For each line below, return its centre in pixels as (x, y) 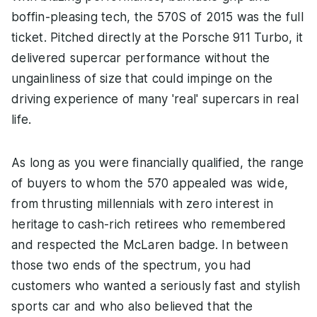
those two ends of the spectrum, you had (131, 266)
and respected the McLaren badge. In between (150, 245)
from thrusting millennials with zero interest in (142, 204)
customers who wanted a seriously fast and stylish (156, 286)
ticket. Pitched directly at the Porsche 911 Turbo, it (157, 38)
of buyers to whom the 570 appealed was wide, (150, 184)
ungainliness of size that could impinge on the (142, 79)
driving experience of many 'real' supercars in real (155, 99)
